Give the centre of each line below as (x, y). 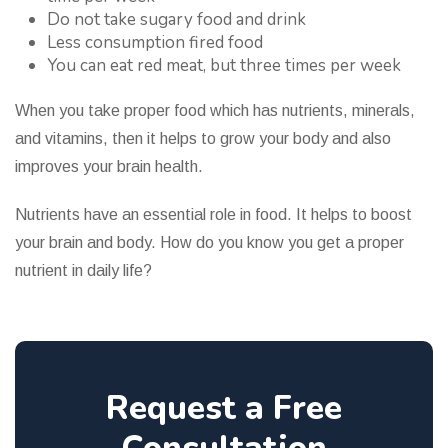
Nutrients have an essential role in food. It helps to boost (213, 215)
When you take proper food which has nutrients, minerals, (215, 111)
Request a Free (224, 409)
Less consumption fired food (157, 43)
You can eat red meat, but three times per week (226, 66)
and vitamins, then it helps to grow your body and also (203, 139)
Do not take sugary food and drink (178, 20)
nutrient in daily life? (83, 271)
